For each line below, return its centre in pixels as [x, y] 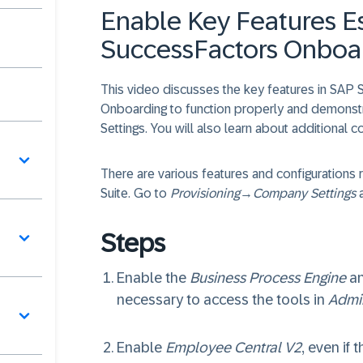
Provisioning [205, 193]
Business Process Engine [268, 278]
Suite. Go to [135, 193]
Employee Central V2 [233, 348]
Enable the [153, 278]
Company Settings [304, 193]
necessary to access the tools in [222, 300]
